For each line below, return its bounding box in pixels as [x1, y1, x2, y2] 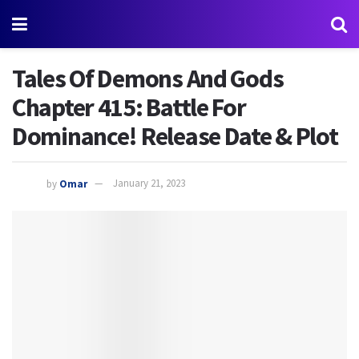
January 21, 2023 [113, 176, 185, 191]
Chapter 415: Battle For [12, 91, 246, 123]
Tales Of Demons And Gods [12, 63, 284, 95]
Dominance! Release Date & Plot [12, 120, 338, 152]
